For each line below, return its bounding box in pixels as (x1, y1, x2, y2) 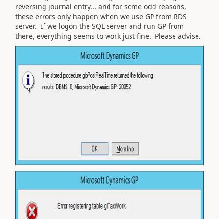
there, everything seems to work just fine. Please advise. (15, 31, 201, 41)
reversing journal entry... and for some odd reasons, (15, 1, 186, 11)
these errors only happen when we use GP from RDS (15, 11, 187, 21)
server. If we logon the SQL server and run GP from (15, 21, 184, 31)
